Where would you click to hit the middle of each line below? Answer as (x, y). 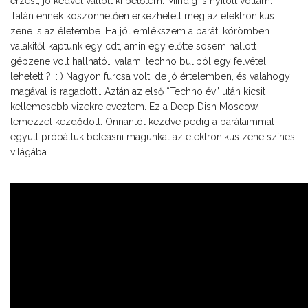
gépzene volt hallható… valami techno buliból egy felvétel (138, 62)
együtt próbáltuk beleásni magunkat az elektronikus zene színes (153, 137)
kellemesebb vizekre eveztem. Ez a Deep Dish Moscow (134, 107)
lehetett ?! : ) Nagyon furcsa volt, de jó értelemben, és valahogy (150, 77)
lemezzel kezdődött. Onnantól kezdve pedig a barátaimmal (142, 122)
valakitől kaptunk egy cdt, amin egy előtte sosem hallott (133, 46)
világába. (30, 152)
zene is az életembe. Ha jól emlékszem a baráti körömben (140, 31)
